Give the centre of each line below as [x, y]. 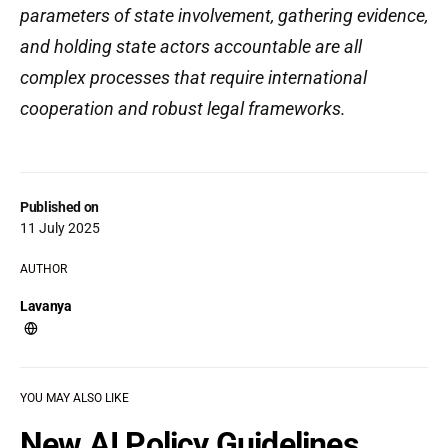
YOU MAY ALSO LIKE [74, 398]
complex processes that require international [193, 77]
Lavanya [46, 306]
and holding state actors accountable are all [191, 46]
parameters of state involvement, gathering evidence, [224, 15]
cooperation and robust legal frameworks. [183, 108]
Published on [59, 207]
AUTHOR [43, 269]
